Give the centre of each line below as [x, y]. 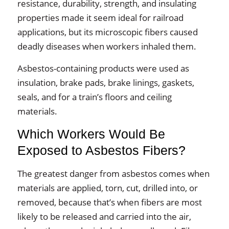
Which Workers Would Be [91, 134]
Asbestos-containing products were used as [103, 68]
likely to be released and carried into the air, [104, 216]
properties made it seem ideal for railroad [100, 18]
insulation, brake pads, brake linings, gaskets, [106, 83]
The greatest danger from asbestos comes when [113, 174]
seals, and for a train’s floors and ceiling [94, 97]
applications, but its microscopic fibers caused [107, 32]
